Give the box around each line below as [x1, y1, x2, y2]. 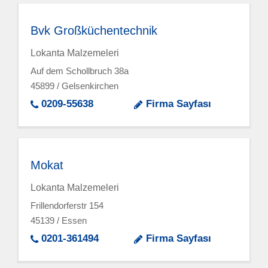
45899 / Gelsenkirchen [31, 81, 119, 92]
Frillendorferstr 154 [31, 200, 104, 211]
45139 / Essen [31, 215, 87, 226]
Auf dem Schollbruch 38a [31, 66, 129, 77]
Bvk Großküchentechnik [31, 23, 158, 37]
